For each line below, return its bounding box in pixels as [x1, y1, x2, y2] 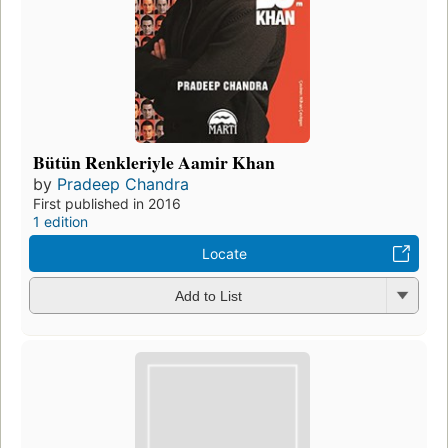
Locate [201, 244, 247, 262]
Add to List [174, 288, 242, 304]
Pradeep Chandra [57, 173, 189, 194]
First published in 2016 [33, 194, 181, 212]
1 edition [33, 212, 88, 230]
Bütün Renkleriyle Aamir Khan [33, 148, 275, 175]
